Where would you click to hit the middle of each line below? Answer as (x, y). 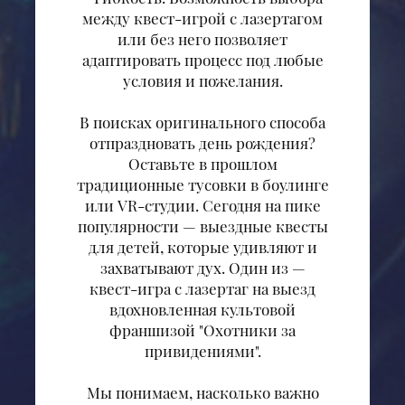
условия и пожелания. (202, 81)
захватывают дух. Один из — (202, 268)
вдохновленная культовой (202, 310)
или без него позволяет (202, 39)
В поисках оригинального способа (202, 122)
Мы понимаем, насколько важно (202, 393)
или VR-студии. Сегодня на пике (202, 206)
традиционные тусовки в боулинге (202, 185)
